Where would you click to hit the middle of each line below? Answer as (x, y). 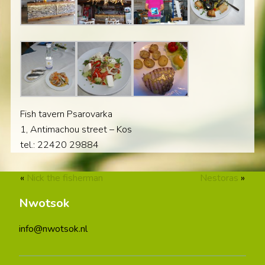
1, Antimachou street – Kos (76, 129)
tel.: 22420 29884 (59, 145)
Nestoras (219, 178)
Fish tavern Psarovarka (66, 114)
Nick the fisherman (64, 178)
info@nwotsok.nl (53, 229)
